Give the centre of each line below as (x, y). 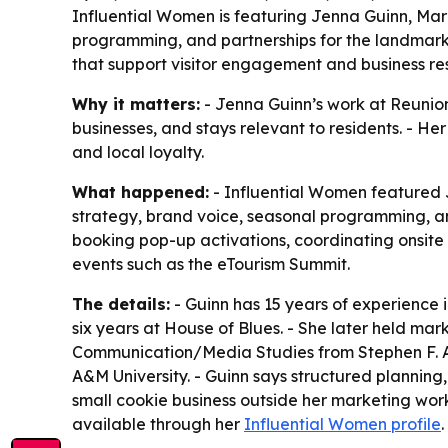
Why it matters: (136, 104)
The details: (121, 304)
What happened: (140, 192)
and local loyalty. (138, 152)
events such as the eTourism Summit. (211, 264)
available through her (158, 424)
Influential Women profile (342, 424)
